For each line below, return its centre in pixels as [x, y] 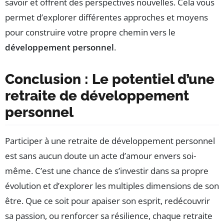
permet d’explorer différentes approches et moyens [106, 17]
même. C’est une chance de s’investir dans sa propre [107, 171]
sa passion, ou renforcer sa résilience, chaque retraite [109, 216]
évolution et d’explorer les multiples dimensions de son [112, 186]
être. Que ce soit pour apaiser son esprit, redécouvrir [107, 201]
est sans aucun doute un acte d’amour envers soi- [100, 156]
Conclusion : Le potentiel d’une [110, 79]
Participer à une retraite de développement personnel [110, 141]
